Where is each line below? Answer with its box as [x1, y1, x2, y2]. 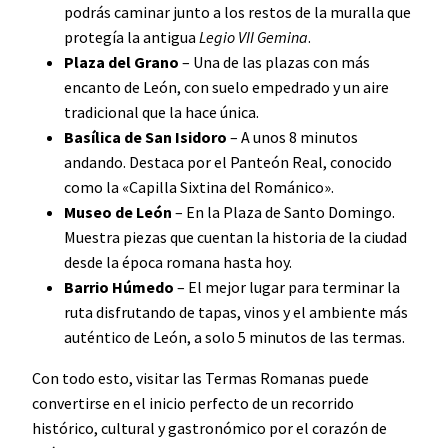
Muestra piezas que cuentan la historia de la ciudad [64, 226, 407, 247]
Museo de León [64, 201, 172, 222]
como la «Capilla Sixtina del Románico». [64, 176, 334, 197]
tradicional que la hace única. [64, 101, 259, 122]
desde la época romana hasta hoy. [64, 251, 292, 272]
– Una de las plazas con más [179, 51, 370, 72]
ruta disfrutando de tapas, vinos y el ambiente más [64, 301, 408, 322]
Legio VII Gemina [199, 26, 308, 47]
